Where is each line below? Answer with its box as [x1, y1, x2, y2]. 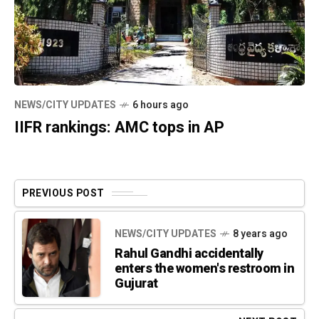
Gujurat [115, 273, 158, 293]
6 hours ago [132, 98, 189, 113]
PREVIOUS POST [22, 186, 105, 202]
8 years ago [233, 226, 288, 241]
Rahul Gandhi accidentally [115, 244, 263, 263]
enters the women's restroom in [115, 258, 294, 278]
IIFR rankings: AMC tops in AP [14, 116, 224, 140]
